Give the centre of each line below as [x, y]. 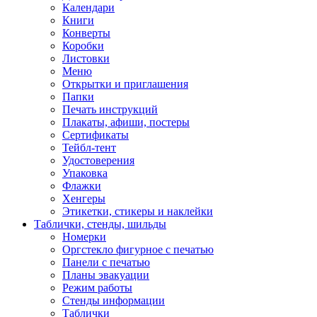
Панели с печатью [106, 263]
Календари [88, 8]
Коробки [83, 46]
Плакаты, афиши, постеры [126, 122]
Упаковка [85, 173]
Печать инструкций [110, 110]
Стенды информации [114, 301]
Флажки [82, 186]
